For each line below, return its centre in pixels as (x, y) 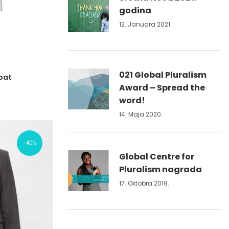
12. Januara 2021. (145, 24)
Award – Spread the (162, 88)
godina (135, 10)
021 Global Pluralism (163, 75)
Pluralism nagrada (161, 169)
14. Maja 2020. (141, 114)
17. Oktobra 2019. (144, 183)
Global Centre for (157, 157)
